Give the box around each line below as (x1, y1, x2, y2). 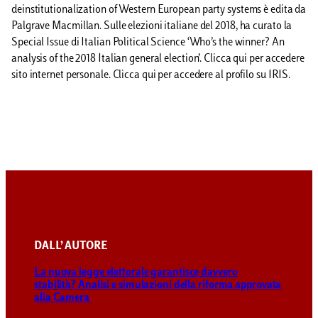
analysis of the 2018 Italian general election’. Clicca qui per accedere (11, 53, 305, 65)
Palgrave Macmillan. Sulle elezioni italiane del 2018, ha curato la (11, 21, 292, 32)
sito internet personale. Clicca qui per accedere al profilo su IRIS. (11, 70, 291, 81)
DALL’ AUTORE (34, 241, 107, 253)
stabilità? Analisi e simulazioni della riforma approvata (34, 280, 282, 291)
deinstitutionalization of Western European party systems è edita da (11, 4, 307, 16)
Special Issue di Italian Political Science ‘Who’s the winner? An (11, 37, 285, 48)
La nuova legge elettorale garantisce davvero (34, 267, 238, 278)
